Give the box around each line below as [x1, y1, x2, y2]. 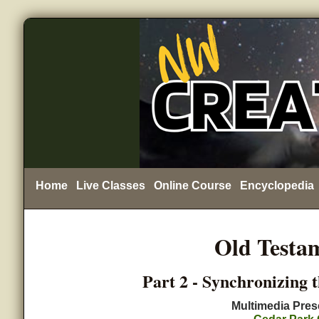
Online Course [153, 179, 231, 192]
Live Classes [75, 179, 145, 192]
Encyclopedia [239, 179, 314, 192]
